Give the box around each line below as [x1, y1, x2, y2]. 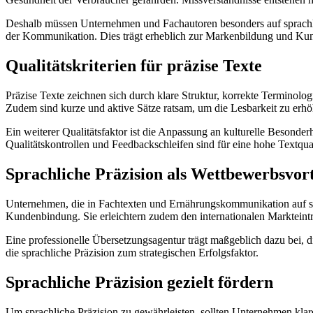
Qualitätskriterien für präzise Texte [6, 57, 262, 75]
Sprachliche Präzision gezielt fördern [6, 272, 273, 291]
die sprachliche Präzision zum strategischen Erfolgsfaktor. [6, 246, 259, 259]
